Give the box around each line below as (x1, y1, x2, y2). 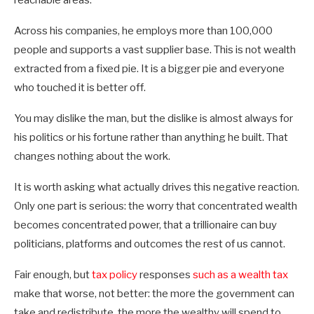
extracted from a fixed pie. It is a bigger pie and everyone (14, 62, 285, 76)
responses (137, 268, 193, 282)
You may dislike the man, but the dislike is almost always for (14, 112, 293, 125)
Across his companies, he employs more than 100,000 (14, 25, 273, 38)
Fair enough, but (14, 268, 92, 282)
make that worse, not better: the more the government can (14, 287, 294, 301)
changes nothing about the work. (14, 150, 170, 163)
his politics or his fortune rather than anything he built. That (14, 131, 288, 144)
